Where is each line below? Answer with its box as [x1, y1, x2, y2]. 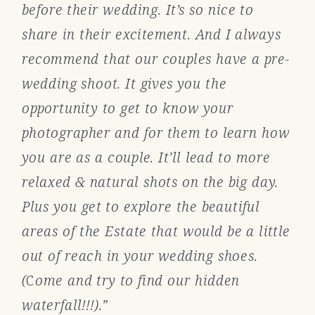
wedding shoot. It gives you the [21, 73, 227, 93]
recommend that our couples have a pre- [21, 49, 290, 68]
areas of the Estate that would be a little [21, 221, 290, 240]
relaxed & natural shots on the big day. [21, 172, 278, 191]
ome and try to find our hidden [35, 270, 240, 290]
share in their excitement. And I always [21, 24, 281, 44]
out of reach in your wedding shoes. [21, 245, 258, 265]
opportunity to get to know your [21, 98, 233, 117]
